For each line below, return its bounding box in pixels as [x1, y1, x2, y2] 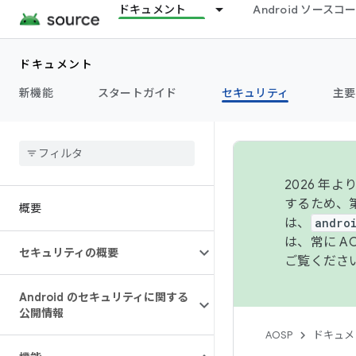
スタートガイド [97, 86, 177, 100]
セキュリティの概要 [19, 246, 118, 260]
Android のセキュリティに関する [19, 290, 188, 304]
